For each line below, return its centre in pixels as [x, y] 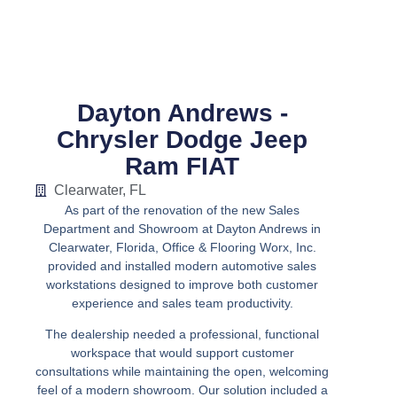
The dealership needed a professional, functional [183, 335]
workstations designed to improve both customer [183, 284]
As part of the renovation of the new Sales [183, 210]
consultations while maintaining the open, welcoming [183, 372]
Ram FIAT [183, 166]
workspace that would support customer [182, 353]
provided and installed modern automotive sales [183, 265]
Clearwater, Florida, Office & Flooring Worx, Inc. [182, 247]
